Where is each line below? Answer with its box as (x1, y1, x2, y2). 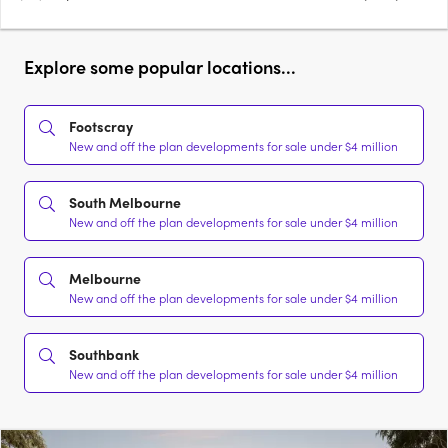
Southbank (69, 344, 139, 365)
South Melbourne (69, 192, 181, 213)
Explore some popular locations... (24, 54, 296, 80)
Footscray (69, 116, 133, 137)
